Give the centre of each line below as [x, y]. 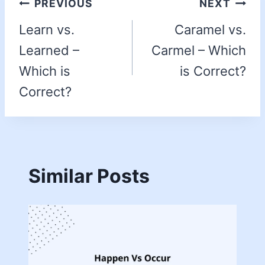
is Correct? [213, 71]
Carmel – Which [199, 51]
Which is [45, 71]
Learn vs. [47, 30]
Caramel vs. [210, 30]
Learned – [49, 51]
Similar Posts [89, 176]
